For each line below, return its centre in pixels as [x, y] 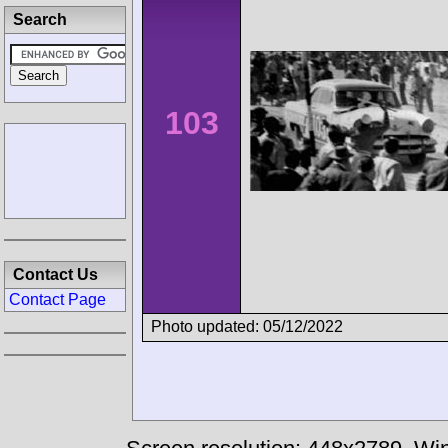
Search [40, 19]
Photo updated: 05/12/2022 [247, 326]
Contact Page [57, 299]
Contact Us [55, 274]
